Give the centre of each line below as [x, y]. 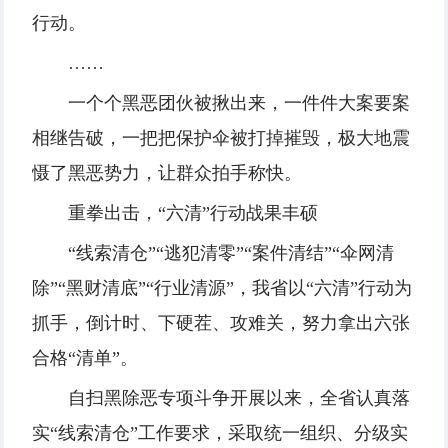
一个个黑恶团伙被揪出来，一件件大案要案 [239, 103]
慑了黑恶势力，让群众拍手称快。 [167, 173]
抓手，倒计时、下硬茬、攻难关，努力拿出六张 [221, 323]
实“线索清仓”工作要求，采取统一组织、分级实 [220, 433]
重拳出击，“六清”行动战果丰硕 [193, 213]
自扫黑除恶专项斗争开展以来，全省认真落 [239, 398]
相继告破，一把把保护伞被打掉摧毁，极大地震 [221, 138]
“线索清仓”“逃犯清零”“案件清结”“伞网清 [231, 253]
